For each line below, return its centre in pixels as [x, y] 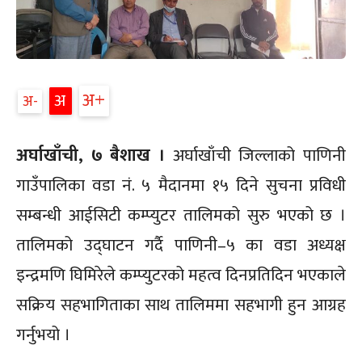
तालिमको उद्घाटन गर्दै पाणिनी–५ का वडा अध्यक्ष [181, 245]
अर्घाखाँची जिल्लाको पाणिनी [255, 155]
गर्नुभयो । [43, 335]
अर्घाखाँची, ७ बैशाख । [90, 155]
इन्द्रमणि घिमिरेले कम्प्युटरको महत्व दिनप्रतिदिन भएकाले [181, 275]
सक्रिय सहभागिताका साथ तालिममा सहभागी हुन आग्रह [181, 305]
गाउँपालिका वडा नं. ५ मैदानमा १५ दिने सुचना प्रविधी [181, 185]
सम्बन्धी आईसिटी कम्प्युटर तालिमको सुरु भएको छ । [181, 215]
